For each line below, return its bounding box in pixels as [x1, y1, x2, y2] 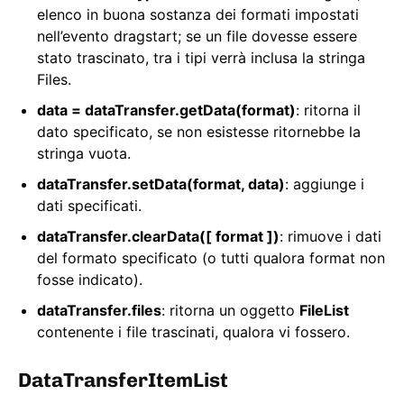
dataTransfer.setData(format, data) [37, 175, 285, 194]
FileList [299, 301, 349, 320]
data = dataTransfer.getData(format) [37, 101, 296, 120]
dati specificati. [37, 197, 142, 216]
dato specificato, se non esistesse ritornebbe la [37, 123, 361, 142]
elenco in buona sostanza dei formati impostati [37, 5, 359, 24]
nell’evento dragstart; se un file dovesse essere [37, 27, 357, 46]
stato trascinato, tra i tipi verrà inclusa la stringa [37, 49, 365, 68]
